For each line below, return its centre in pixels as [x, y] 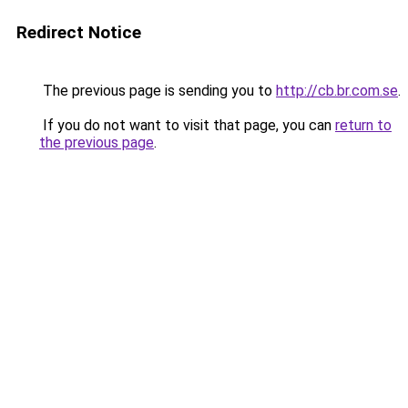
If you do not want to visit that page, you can [187, 125]
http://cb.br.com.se [337, 91]
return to [363, 125]
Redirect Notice [79, 32]
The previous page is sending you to [158, 91]
